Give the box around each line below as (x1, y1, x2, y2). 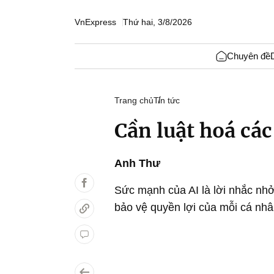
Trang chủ (114, 95, 154, 105)
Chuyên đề (226, 51, 270, 61)
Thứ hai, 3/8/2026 (123, 17, 192, 27)
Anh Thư (114, 157, 160, 169)
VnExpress (75, 17, 116, 27)
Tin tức (154, 95, 180, 105)
